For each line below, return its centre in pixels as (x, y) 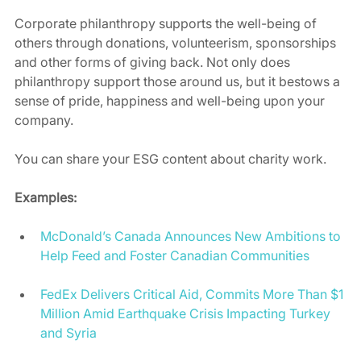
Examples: (46, 198)
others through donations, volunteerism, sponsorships (177, 43)
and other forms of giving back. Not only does (154, 62)
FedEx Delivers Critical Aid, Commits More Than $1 (193, 295)
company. (46, 120)
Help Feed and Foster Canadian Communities (175, 256)
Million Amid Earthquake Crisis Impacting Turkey (187, 314)
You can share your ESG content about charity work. (172, 159)
